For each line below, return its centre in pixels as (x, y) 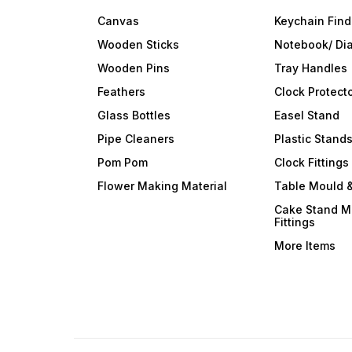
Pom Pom (123, 162)
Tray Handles (311, 68)
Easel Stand (307, 115)
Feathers (122, 92)
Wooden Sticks (139, 44)
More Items (305, 246)
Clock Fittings (312, 162)
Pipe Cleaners (136, 139)
